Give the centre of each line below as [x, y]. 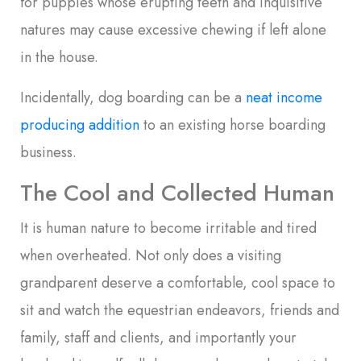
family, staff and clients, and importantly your [158, 338]
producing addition [80, 125]
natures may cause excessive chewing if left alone [173, 30]
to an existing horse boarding [232, 125]
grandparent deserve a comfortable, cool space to [178, 283]
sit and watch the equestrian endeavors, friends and [180, 311]
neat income [284, 98]
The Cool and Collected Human [177, 193]
